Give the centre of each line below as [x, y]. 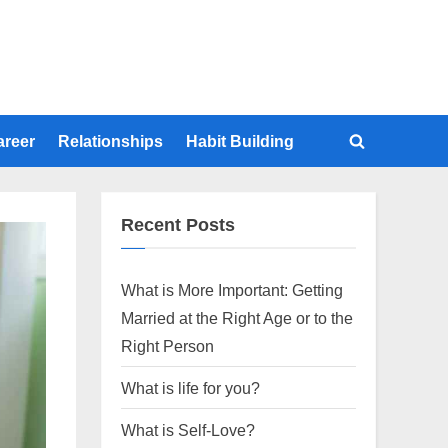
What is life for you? [190, 387]
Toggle [381, 153]
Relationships [110, 140]
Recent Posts [178, 225]
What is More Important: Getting [232, 289]
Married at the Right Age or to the [237, 317]
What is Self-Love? [188, 429]
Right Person [167, 345]
